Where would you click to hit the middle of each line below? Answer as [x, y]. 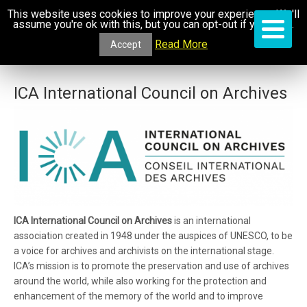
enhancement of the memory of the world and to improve [138, 296]
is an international [211, 220]
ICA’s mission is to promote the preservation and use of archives [151, 266]
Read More [181, 44]
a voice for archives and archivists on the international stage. [144, 250]
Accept [126, 44]
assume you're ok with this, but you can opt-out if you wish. [153, 24]
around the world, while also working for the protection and [140, 281]
